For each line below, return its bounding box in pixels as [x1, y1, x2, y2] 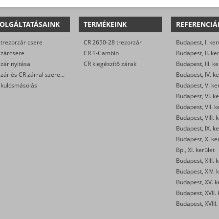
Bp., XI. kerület [175, 145, 215, 154]
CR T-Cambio [84, 48, 119, 57]
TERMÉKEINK [84, 19, 127, 29]
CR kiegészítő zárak [84, 59, 137, 68]
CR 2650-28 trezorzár [84, 38, 142, 46]
